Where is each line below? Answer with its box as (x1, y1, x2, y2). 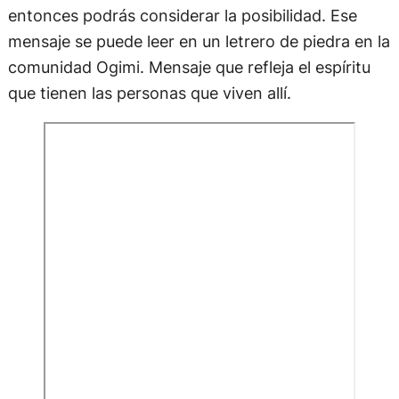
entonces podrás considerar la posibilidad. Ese (7, 4, 357, 25)
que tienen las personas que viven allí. (7, 82, 291, 102)
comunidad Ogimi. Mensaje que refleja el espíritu (7, 56, 370, 77)
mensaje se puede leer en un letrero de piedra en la (7, 30, 390, 51)
